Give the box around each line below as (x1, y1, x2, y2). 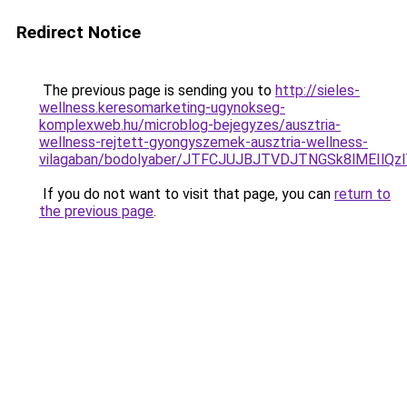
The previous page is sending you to (39, 82, 275, 99)
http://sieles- (275, 82, 360, 99)
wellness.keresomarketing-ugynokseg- (39, 99, 285, 116)
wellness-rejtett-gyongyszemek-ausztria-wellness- (39, 134, 368, 151)
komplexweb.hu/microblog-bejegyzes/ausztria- (39, 116, 341, 134)
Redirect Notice (16, 22, 141, 43)
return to (334, 185, 391, 203)
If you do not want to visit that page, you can (39, 185, 334, 203)
